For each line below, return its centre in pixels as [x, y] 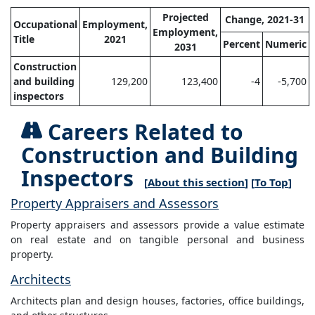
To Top [271, 182]
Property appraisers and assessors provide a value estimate [157, 225]
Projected [185, 18]
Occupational [45, 25]
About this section [196, 182]
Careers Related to [143, 132]
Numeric [286, 44]
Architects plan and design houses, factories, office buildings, [157, 301]
